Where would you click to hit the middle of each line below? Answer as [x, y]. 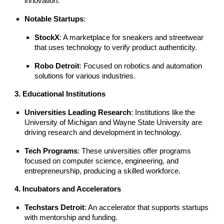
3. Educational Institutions [60, 94]
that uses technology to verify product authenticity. [116, 47]
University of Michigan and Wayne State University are [113, 122]
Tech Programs [51, 151]
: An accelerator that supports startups [147, 207]
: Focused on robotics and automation [141, 66]
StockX [47, 37]
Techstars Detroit [55, 207]
